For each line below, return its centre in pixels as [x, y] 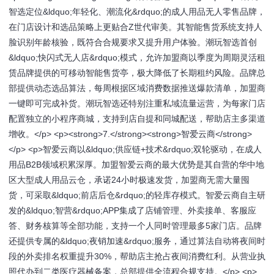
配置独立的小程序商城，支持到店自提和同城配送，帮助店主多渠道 [137, 119]
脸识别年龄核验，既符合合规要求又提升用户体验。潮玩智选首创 [133, 42]
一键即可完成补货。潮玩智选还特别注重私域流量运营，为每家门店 [137, 103]
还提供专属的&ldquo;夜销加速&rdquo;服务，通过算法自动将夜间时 [137, 241]
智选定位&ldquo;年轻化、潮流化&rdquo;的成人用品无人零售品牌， [137, 12]
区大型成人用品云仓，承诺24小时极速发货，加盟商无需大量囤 [129, 180]
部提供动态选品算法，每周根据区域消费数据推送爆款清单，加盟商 [137, 88]
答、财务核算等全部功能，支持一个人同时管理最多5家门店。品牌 [135, 226]
